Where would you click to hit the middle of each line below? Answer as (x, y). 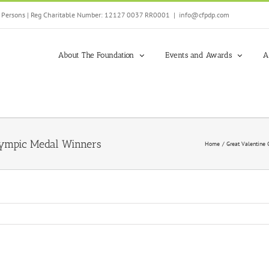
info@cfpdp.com (204, 15)
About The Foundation (96, 55)
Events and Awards (198, 55)
